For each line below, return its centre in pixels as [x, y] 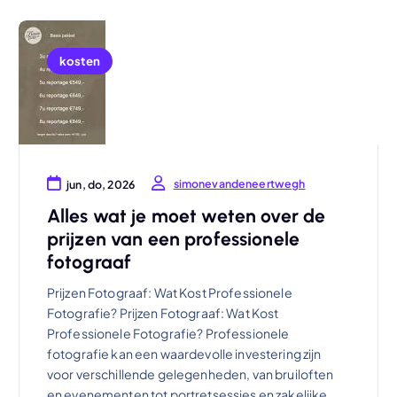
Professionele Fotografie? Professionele [168, 333]
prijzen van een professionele [173, 238]
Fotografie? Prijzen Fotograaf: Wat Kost [163, 312]
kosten [79, 60]
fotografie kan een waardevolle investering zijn [184, 353]
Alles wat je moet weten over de [186, 215]
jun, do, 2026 [101, 185]
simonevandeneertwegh [239, 183]
